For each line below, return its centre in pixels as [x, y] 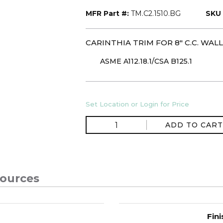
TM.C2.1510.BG [156, 13]
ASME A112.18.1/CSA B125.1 [146, 61]
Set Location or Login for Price [137, 104]
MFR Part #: [107, 13]
